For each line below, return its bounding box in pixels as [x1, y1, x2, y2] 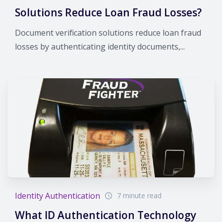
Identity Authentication [15, 190, 100, 201]
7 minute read [117, 190, 162, 200]
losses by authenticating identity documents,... [15, 41, 185, 52]
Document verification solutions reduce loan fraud [15, 27, 201, 38]
